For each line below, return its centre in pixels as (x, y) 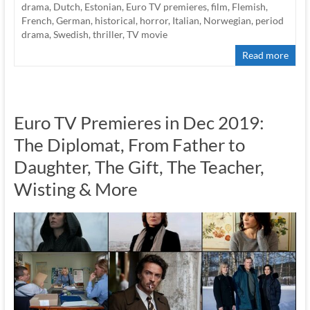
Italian (185, 21)
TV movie (147, 35)
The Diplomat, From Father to (129, 145)
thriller (107, 35)
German (73, 21)
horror (154, 21)
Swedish (71, 35)
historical (115, 21)
